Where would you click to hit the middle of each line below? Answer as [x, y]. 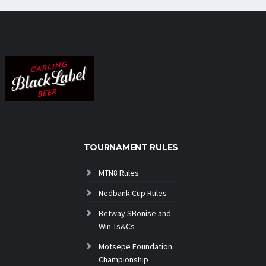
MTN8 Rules [118, 172]
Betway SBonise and [134, 213]
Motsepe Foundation [135, 246]
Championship [123, 259]
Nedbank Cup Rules [132, 193]
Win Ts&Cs [116, 226]
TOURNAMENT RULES [131, 147]
